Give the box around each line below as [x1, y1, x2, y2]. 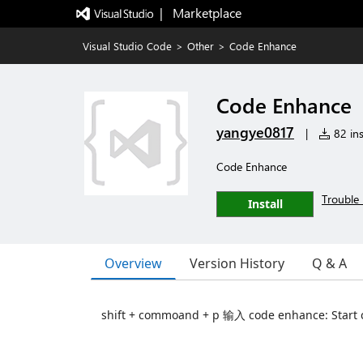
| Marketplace [159, 4, 241, 21]
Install [247, 196, 283, 211]
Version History [190, 254, 284, 272]
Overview [105, 254, 162, 272]
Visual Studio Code [83, 39, 172, 53]
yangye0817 [216, 122, 294, 142]
